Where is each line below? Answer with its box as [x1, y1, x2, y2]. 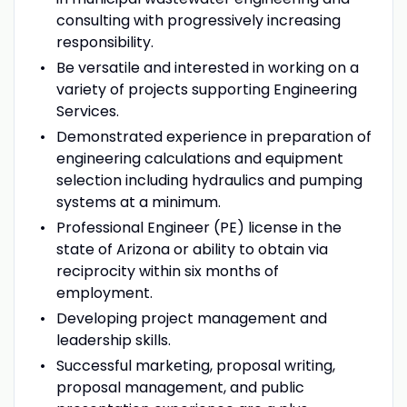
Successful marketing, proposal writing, [55, 354, 335, 376]
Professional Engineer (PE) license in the [55, 216, 342, 238]
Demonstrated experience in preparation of [55, 125, 372, 147]
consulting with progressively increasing [55, 9, 341, 31]
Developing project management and [55, 307, 327, 329]
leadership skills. [55, 329, 171, 351]
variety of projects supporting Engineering [55, 78, 357, 100]
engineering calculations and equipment [55, 147, 343, 169]
